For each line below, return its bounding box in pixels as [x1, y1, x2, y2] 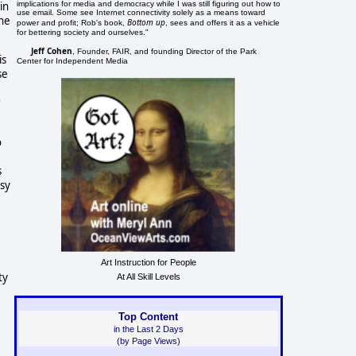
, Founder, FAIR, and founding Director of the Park [72, 46, 257, 56]
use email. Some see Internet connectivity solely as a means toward [17, 7, 266, 17]
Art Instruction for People [100, 257, 196, 267]
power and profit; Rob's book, [17, 17, 128, 27]
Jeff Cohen [31, 44, 73, 56]
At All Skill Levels [116, 271, 180, 281]
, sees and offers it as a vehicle [165, 17, 281, 27]
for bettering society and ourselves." [17, 27, 149, 37]
